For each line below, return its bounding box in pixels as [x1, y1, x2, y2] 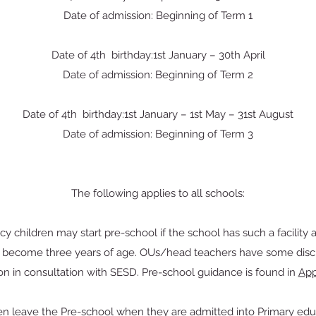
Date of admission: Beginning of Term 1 [63, 9, 253, 22]
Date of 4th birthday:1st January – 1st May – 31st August [23, 108, 293, 121]
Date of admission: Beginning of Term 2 [63, 68, 253, 81]
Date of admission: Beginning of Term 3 [63, 128, 253, 140]
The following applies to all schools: [71, 187, 245, 200]
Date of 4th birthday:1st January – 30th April [51, 49, 265, 61]
